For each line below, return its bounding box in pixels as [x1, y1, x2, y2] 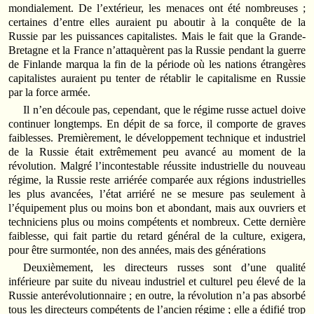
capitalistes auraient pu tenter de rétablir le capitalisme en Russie [8, 71, 306, 84]
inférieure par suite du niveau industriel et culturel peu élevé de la [8, 275, 306, 288]
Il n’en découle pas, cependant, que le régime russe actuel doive [23, 104, 306, 116]
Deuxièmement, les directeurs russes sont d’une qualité [23, 261, 306, 274]
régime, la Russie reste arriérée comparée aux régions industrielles [8, 174, 306, 186]
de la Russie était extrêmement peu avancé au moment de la [8, 146, 306, 158]
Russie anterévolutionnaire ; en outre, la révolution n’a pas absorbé [8, 289, 306, 302]
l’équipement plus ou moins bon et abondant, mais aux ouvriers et [8, 202, 306, 214]
